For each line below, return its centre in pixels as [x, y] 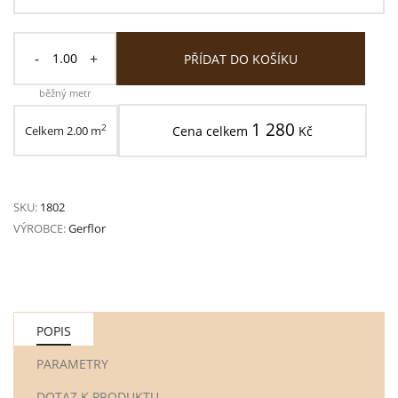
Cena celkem [212, 131]
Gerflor [87, 228]
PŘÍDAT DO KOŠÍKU [241, 60]
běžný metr [65, 92]
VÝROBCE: [40, 228]
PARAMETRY [72, 363]
